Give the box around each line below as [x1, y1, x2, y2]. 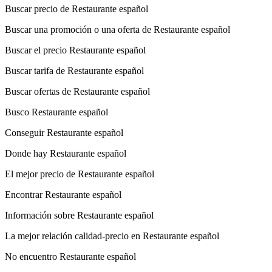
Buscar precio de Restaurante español [5, 3, 148, 14]
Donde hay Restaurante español [5, 148, 126, 158]
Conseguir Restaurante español [5, 127, 123, 138]
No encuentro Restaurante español [5, 251, 136, 262]
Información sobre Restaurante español [5, 209, 154, 220]
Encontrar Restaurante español [5, 189, 121, 200]
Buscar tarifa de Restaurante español [5, 65, 144, 76]
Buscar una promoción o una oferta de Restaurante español [5, 24, 230, 35]
